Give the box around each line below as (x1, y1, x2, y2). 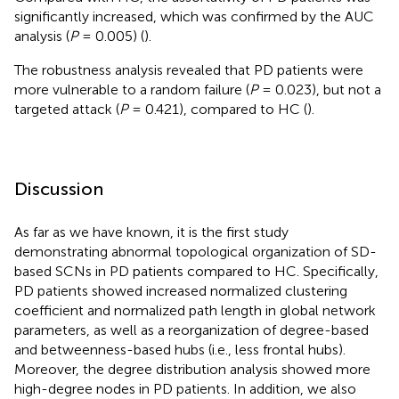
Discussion (14, 177, 103, 199)
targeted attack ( (14, 100, 119, 118)
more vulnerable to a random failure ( (14, 80, 249, 98)
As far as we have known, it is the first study (14, 223, 289, 240)
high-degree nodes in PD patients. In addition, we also (14, 379, 356, 397)
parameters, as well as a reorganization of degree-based (14, 321, 369, 338)
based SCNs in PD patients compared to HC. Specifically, (14, 262, 379, 280)
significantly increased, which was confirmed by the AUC (14, 7, 374, 25)
